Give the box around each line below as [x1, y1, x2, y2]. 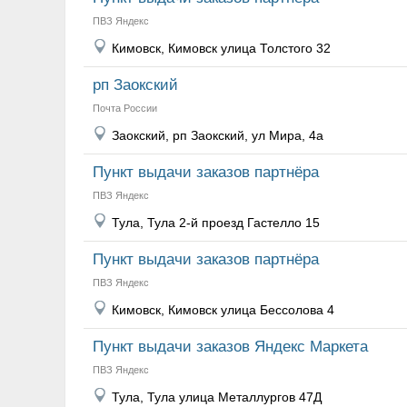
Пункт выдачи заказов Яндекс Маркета [93, 338, 368, 355]
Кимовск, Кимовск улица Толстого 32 [112, 41, 331, 55]
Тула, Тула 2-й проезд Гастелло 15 [112, 215, 320, 230]
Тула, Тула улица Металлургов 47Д [112, 390, 322, 404]
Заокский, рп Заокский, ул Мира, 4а [112, 128, 323, 143]
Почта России [93, 103, 157, 114]
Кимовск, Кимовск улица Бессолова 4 [112, 303, 334, 317]
